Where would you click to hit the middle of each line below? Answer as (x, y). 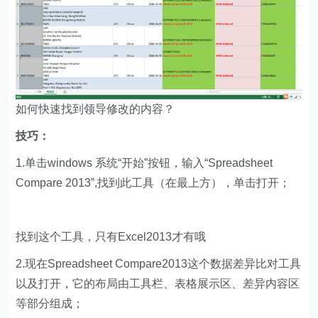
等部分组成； (50, 304)
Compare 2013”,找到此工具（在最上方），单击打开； (153, 183)
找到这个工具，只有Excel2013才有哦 (111, 237)
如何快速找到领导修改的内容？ (95, 109)
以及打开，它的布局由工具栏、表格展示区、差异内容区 (158, 284)
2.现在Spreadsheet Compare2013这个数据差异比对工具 (159, 264)
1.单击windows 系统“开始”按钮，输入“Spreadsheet (144, 163)
